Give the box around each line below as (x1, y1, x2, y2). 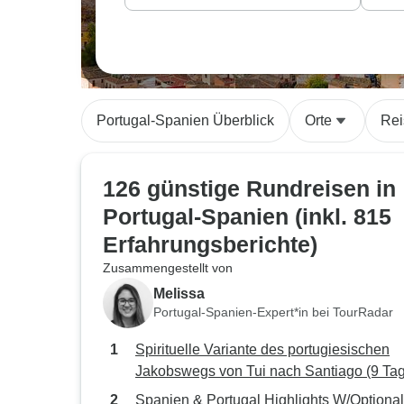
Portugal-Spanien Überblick (96, 113, 274, 128)
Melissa (153, 285, 205, 301)
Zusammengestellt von (103, 261, 233, 275)
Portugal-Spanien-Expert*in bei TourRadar (153, 304, 393, 319)
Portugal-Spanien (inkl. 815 (103, 204, 391, 229)
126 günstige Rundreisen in (103, 176, 396, 201)
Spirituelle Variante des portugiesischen (135, 342, 390, 357)
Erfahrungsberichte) (103, 232, 317, 257)
